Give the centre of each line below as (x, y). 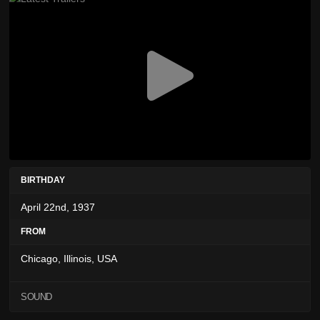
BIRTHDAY (43, 180)
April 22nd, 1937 (58, 207)
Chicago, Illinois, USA (69, 259)
